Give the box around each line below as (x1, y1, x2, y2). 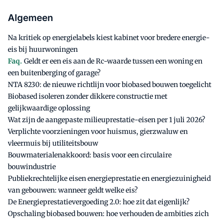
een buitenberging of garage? (8, 68, 101, 77)
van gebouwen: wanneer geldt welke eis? (8, 186, 138, 195)
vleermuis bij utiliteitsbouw (8, 139, 98, 148)
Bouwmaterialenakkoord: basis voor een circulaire (8, 151, 172, 159)
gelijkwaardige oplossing (8, 104, 90, 112)
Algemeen (15, 12, 53, 23)
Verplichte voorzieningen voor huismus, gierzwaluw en (8, 127, 188, 136)
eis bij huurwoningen (8, 45, 78, 54)
